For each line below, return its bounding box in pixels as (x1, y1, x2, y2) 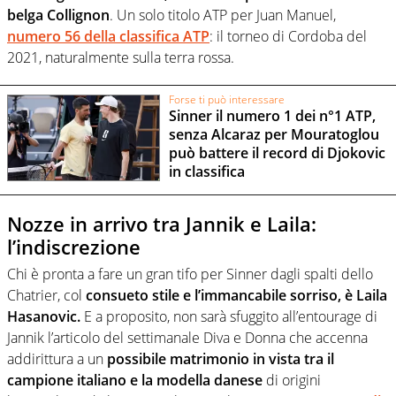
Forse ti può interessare (168, 91, 285, 107)
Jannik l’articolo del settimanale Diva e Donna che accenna (7, 327, 368, 347)
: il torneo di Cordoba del (209, 27, 367, 47)
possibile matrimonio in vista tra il (107, 348, 334, 369)
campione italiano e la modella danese (7, 369, 263, 390)
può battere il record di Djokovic (168, 143, 385, 164)
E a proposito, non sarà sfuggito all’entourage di (80, 306, 377, 326)
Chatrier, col (7, 285, 86, 305)
